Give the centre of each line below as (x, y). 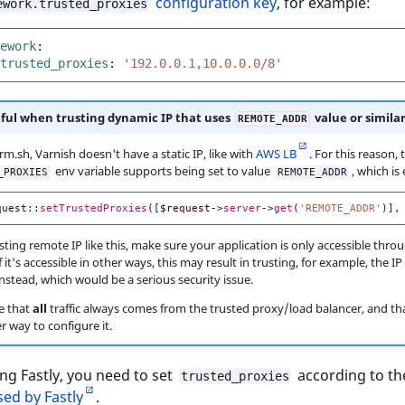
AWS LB (276, 154)
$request (185, 209)
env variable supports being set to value (162, 171)
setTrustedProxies (93, 209)
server (242, 209)
